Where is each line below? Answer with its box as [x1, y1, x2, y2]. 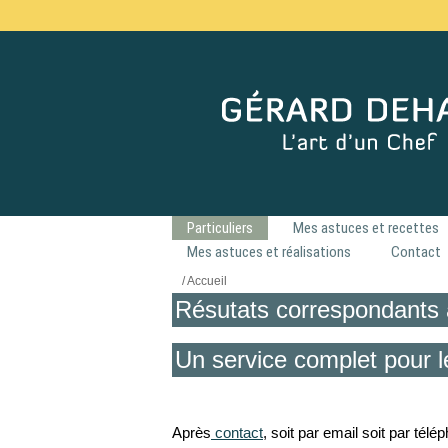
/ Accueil [182, 274, 227, 288]
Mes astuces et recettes [293, 219, 439, 237]
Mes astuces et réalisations [187, 243, 351, 261]
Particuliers [187, 219, 253, 237]
